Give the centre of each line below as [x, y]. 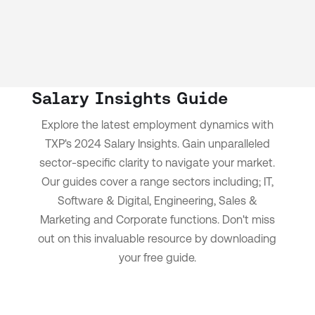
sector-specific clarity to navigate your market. [157, 162]
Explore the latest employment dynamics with [157, 124]
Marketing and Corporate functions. [131, 219]
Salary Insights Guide [129, 98]
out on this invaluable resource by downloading [157, 238]
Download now [157, 281]
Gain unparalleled [226, 143]
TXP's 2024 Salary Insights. [113, 143]
